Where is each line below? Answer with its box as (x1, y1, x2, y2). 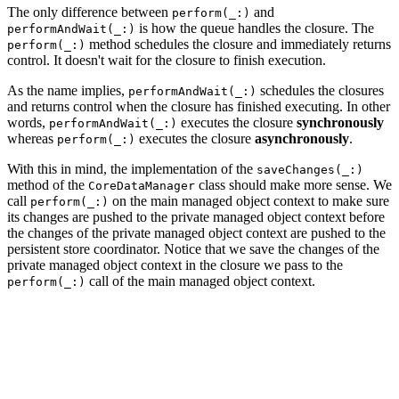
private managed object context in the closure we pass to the (7, 256, 343, 273)
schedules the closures (256, 82, 384, 98)
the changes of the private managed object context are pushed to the (7, 224, 386, 240)
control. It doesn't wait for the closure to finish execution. (7, 52, 326, 68)
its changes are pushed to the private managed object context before (7, 208, 385, 224)
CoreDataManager (88, 178, 195, 192)
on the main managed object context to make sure (109, 192, 389, 208)
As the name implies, (7, 82, 128, 98)
